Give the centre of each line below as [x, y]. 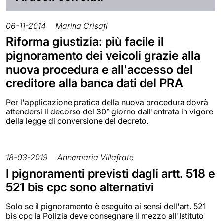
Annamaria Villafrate [95, 157]
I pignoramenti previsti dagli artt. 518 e [110, 173]
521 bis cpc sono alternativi [80, 187]
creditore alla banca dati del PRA [94, 83]
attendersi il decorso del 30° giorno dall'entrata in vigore [110, 111]
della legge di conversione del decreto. [77, 121]
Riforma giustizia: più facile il [85, 41]
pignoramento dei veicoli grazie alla [103, 55]
